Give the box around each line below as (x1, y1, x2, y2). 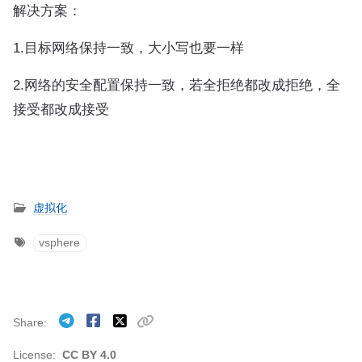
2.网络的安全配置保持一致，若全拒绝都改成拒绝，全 (13, 76, 340, 93)
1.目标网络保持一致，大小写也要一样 (13, 39, 244, 56)
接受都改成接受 (13, 100, 109, 117)
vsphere (39, 236, 81, 249)
